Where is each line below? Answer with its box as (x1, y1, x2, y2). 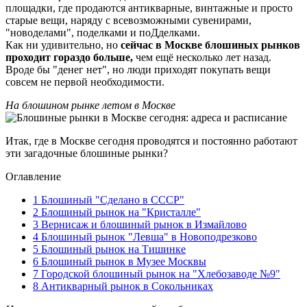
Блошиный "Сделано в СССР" (38, 193, 184, 206)
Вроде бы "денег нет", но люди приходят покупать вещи (5, 63, 271, 75)
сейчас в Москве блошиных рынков (121, 38, 300, 51)
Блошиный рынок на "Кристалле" (38, 206, 201, 218)
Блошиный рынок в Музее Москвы (38, 255, 206, 267)
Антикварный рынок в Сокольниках (38, 280, 213, 292)
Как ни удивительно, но (5, 38, 121, 51)
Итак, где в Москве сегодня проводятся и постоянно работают (5, 134, 297, 147)
